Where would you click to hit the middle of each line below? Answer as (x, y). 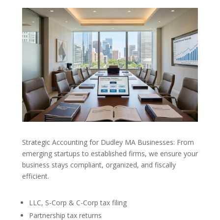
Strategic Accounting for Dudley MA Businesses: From (108, 142)
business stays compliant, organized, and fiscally (99, 165)
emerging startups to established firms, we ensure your (110, 154)
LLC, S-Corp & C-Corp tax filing (78, 203)
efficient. (35, 176)
